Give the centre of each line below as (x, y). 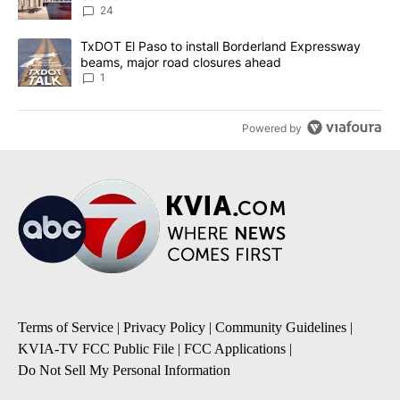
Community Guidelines (281, 328)
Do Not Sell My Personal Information (124, 371)
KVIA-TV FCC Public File (96, 349)
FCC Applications (235, 349)
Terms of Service (66, 328)
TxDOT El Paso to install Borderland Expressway (221, 46)
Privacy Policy (164, 328)
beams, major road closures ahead (181, 62)
